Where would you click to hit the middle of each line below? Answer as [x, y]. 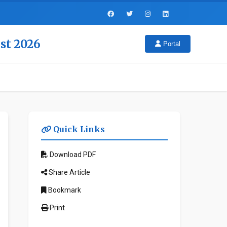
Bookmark [64, 190]
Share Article [69, 172]
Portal [171, 44]
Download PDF [72, 155]
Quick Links [78, 129]
